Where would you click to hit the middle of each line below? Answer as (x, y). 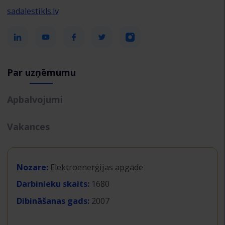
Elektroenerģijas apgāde (97, 167)
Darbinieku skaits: (53, 184)
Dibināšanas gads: (53, 201)
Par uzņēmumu (41, 73)
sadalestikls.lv (33, 11)
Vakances (28, 127)
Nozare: (32, 167)
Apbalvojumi (35, 100)
